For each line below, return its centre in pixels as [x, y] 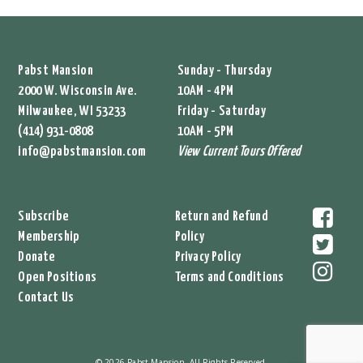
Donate [37, 257]
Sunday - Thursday [224, 71]
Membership [49, 237]
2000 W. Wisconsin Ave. [78, 91]
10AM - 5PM [205, 132]
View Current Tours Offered [239, 152]
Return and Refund [221, 217]
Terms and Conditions [229, 278]
